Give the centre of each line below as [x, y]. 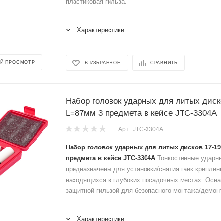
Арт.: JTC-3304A [141, 129]
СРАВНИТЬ [164, 63]
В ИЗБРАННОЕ [103, 63]
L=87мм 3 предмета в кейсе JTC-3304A [141, 113]
